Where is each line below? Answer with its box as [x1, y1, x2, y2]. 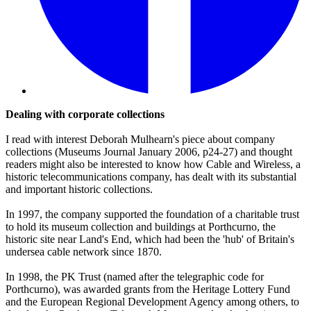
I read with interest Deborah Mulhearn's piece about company [6, 133, 275, 146]
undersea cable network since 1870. [6, 246, 162, 258]
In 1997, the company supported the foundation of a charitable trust [6, 208, 299, 221]
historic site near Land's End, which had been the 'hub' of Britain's [6, 233, 294, 246]
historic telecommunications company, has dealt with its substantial [6, 171, 296, 183]
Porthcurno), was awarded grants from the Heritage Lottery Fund [6, 283, 290, 296]
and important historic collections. [6, 183, 153, 196]
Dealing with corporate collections [6, 108, 165, 121]
